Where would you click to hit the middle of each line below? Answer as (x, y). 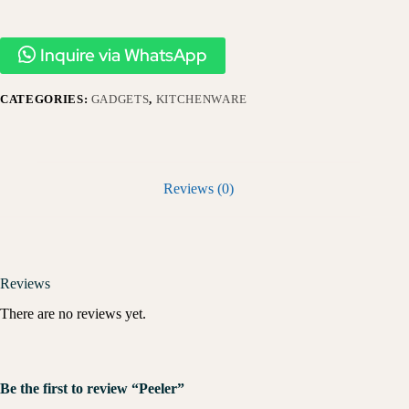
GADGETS (120, 99)
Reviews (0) (198, 189)
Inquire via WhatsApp (123, 56)
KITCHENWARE (201, 99)
